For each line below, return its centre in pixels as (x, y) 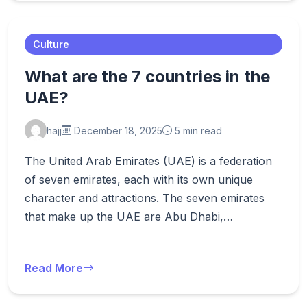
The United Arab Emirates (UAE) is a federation (148, 161)
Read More (54, 268)
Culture (51, 44)
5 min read (197, 130)
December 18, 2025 (117, 130)
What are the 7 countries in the (147, 76)
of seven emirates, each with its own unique (139, 180)
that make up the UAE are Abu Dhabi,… (129, 217)
